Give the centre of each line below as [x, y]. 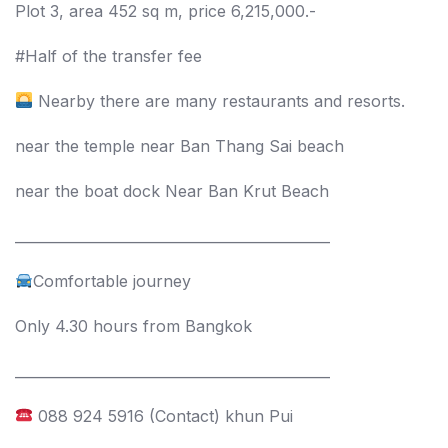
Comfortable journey [112, 280]
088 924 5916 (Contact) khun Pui [163, 415]
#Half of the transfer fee [108, 55]
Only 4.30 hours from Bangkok [133, 325]
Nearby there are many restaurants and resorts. [219, 100]
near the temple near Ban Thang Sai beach [179, 145]
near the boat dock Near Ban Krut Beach [172, 190]
